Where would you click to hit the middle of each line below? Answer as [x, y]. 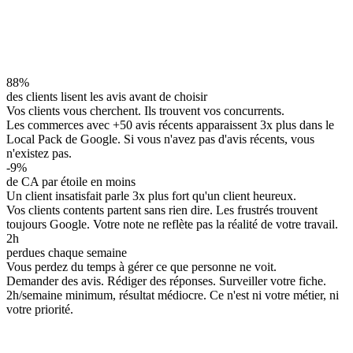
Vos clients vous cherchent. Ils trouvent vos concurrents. [145, 111]
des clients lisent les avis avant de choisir [107, 97]
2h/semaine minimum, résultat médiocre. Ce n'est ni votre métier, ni [173, 295]
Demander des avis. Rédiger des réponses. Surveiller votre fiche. [166, 281]
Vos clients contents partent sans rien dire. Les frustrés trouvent [162, 210]
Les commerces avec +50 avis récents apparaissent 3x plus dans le [170, 125]
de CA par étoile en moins [71, 182]
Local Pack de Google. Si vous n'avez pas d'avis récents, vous [160, 139]
